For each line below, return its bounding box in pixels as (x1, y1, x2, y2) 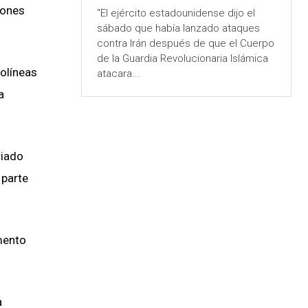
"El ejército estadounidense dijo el (96, 7, 255, 20)
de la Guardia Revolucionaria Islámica (96, 52, 268, 65)
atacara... (96, 67, 140, 80)
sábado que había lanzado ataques (96, 22, 260, 35)
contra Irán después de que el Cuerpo (96, 37, 274, 50)
